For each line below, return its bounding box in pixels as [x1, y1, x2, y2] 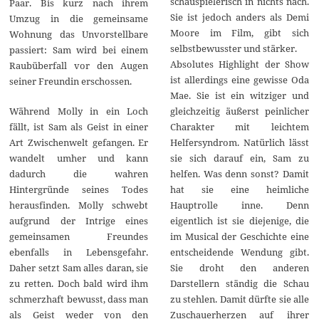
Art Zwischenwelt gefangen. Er [9, 135, 149, 149]
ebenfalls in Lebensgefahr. [9, 245, 149, 258]
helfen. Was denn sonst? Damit [169, 167, 309, 180]
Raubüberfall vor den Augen [9, 58, 149, 72]
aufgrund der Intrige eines [9, 214, 149, 227]
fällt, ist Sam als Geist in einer [9, 120, 149, 133]
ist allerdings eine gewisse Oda [169, 73, 309, 86]
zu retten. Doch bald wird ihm [9, 276, 149, 290]
